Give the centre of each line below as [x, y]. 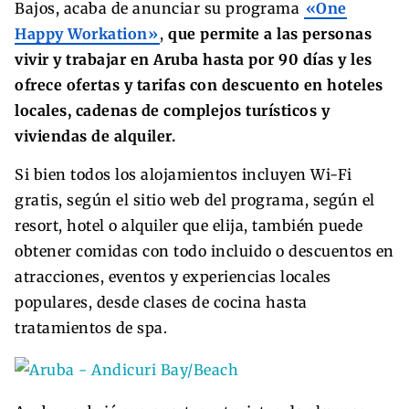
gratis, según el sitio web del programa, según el [195, 199]
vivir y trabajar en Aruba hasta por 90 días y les [194, 59]
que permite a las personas [270, 33]
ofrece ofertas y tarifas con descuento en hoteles [199, 84]
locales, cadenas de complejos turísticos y [172, 110]
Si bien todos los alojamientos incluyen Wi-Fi [184, 174]
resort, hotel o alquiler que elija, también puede [189, 225]
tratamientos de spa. [91, 327]
